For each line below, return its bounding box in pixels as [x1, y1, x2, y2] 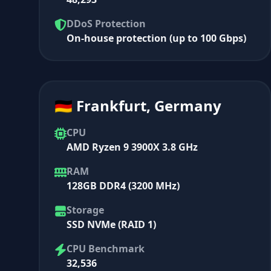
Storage [67, 203, 104, 217]
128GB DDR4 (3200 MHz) [67, 178, 180, 192]
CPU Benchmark [67, 241, 145, 255]
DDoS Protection [67, 16, 146, 30]
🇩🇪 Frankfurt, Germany [54, 95, 221, 116]
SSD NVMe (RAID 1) [67, 217, 156, 231]
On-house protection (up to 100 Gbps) [67, 31, 246, 45]
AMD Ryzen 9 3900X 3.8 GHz [67, 140, 198, 154]
